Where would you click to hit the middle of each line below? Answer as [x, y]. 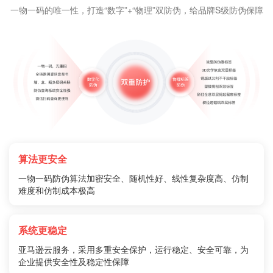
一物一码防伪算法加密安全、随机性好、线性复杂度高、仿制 [133, 178]
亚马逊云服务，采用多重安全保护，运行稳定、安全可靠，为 [133, 250]
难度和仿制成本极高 [57, 190]
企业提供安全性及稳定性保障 [74, 262]
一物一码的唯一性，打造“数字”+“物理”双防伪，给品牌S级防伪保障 [136, 10]
